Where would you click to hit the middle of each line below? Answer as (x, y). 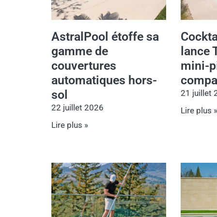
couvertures (84, 66)
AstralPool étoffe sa (105, 37)
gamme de (80, 51)
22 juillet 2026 (77, 108)
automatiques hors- (104, 80)
